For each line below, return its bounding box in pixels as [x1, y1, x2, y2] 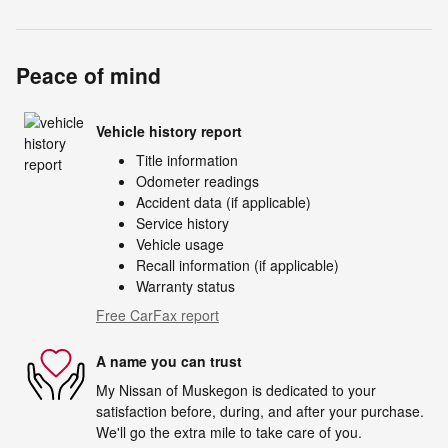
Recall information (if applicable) [136, 255, 339, 276]
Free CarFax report [96, 305, 219, 326]
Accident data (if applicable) [136, 192, 311, 213]
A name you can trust [96, 350, 242, 371]
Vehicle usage [136, 234, 224, 255]
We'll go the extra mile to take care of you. [96, 422, 362, 443]
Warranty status [136, 276, 235, 297]
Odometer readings [136, 171, 259, 192]
